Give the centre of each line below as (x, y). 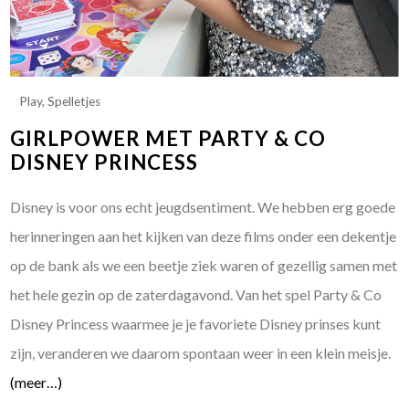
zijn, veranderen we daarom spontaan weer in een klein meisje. (201, 353)
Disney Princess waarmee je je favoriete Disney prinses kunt (196, 324)
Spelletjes (74, 102)
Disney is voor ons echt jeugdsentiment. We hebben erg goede (203, 207)
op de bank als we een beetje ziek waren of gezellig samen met (204, 266)
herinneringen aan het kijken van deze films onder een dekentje (204, 236)
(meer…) (37, 383)
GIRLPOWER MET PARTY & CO (168, 139)
